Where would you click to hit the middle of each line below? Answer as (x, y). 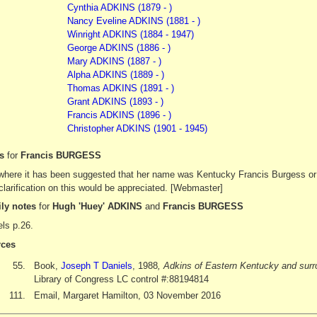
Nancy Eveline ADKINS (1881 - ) (133, 21)
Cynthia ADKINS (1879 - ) (119, 7)
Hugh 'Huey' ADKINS (97, 207)
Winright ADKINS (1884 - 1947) (130, 34)
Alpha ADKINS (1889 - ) (115, 74)
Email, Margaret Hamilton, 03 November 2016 (127, 295)
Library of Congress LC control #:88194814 (121, 279)
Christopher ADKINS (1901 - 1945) (137, 128)
